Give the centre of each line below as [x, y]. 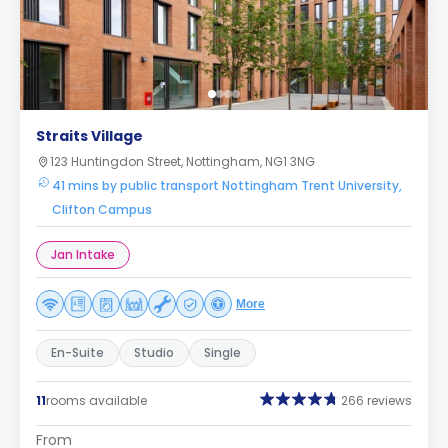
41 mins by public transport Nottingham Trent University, [227, 185]
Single [222, 352]
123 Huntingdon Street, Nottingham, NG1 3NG [182, 161]
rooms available [96, 400]
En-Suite [77, 352]
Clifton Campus [102, 209]
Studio [154, 352]
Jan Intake [83, 254]
